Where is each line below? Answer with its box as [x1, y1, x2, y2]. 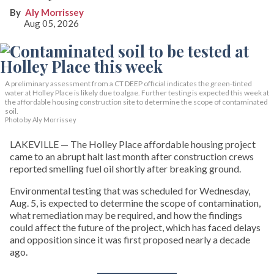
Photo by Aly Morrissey [5, 116, 76, 124]
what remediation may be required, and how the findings [10, 209, 242, 221]
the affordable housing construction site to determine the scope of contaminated [5, 97, 268, 107]
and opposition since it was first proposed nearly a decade [10, 234, 250, 246]
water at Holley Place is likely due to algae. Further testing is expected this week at [5, 88, 269, 98]
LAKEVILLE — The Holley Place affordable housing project [10, 138, 256, 150]
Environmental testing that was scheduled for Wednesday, [10, 185, 250, 197]
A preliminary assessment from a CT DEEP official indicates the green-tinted [5, 79, 252, 89]
